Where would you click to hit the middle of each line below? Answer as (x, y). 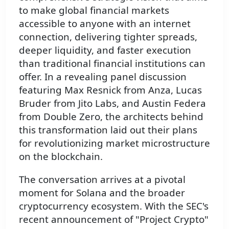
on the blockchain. (61, 156)
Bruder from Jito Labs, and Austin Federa (112, 103)
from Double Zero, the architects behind (111, 117)
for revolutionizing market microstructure (114, 143)
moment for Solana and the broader (102, 193)
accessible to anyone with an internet (105, 24)
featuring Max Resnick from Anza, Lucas (110, 90)
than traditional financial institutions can (112, 63)
